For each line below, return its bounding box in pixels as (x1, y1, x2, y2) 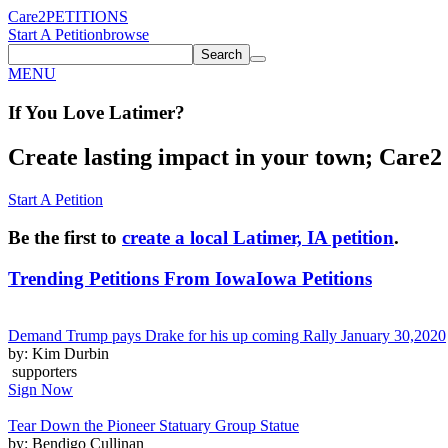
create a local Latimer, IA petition (122, 227, 394, 249)
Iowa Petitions (256, 267, 372, 289)
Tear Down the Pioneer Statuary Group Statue (8, 416, 299, 434)
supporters (8, 362, 77, 380)
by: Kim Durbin (8, 344, 109, 362)
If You (8, 101, 58, 123)
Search (201, 47, 242, 62)
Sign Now (8, 380, 73, 398)
